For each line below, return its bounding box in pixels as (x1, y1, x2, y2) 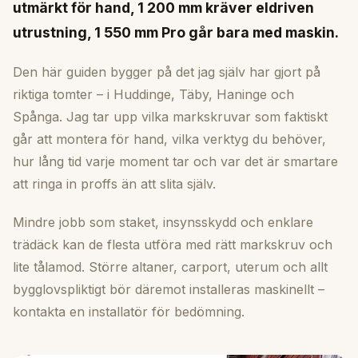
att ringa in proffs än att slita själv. (13, 175, 216, 192)
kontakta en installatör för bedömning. (13, 303, 245, 320)
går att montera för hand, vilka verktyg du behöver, (13, 130, 326, 147)
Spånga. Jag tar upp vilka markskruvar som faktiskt (13, 108, 328, 125)
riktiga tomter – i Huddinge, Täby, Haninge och (13, 86, 294, 102)
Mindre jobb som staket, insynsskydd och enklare (13, 213, 313, 230)
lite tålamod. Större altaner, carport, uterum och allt (13, 258, 328, 275)
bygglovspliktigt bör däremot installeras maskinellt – (13, 280, 324, 297)
